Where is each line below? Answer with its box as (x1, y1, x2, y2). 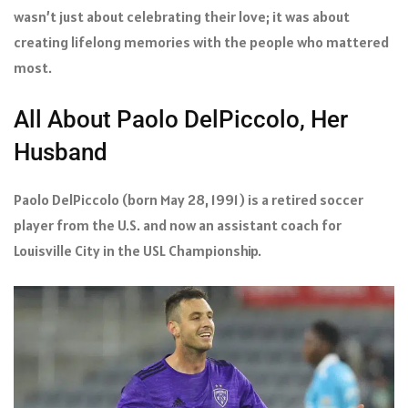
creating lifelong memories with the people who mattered (14, 32, 389, 51)
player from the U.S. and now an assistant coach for (14, 215, 342, 234)
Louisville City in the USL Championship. (14, 240, 261, 260)
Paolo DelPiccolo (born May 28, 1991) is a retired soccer (14, 189, 363, 209)
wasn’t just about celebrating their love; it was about (14, 6, 350, 25)
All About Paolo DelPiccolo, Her (14, 105, 348, 133)
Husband (14, 138, 107, 166)
